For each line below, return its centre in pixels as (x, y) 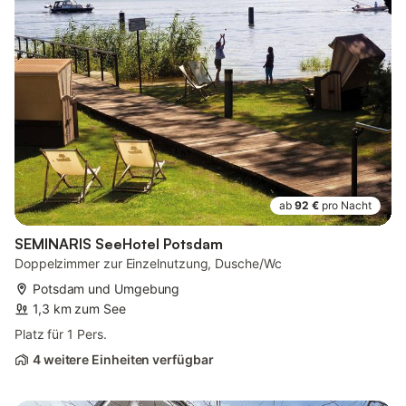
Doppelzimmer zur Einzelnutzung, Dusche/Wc (148, 264)
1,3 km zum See (79, 309)
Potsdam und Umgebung (106, 289)
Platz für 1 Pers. (61, 334)
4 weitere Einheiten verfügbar (123, 360)
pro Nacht (347, 206)
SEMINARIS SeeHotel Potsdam (119, 244)
